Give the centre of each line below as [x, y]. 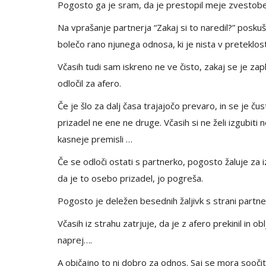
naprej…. [75, 240]
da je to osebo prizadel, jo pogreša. [130, 178]
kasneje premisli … [95, 139]
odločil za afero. [89, 83]
